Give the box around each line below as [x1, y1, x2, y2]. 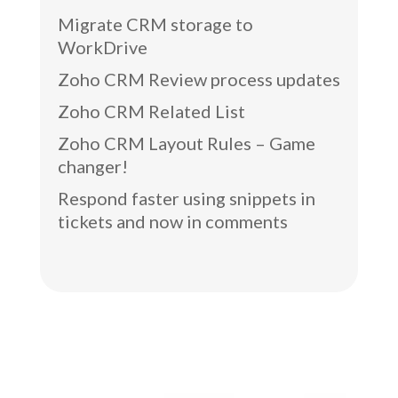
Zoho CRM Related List [57, 99, 245, 122]
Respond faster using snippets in [57, 187, 315, 209]
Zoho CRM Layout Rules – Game [57, 131, 315, 154]
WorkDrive [57, 36, 147, 58]
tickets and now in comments [57, 210, 288, 232]
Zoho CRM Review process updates [57, 68, 340, 90]
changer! [57, 155, 128, 177]
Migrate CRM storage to [57, 12, 253, 35]
